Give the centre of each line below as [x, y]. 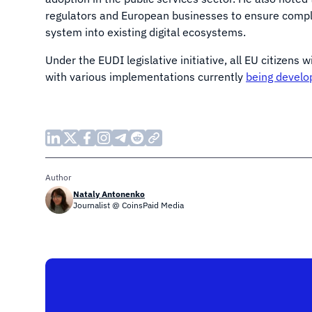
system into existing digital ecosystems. [146, 32]
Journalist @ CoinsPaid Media [128, 205]
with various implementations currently [146, 77]
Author [58, 177]
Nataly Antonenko [109, 194]
